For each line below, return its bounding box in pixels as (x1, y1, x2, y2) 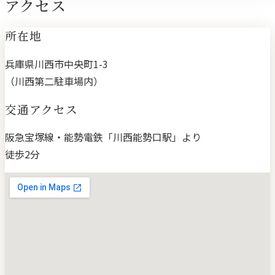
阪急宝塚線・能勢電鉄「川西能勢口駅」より (5, 130, 201, 145)
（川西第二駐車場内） (5, 73, 103, 88)
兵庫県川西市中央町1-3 (5, 56, 108, 71)
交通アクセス (5, 100, 78, 117)
